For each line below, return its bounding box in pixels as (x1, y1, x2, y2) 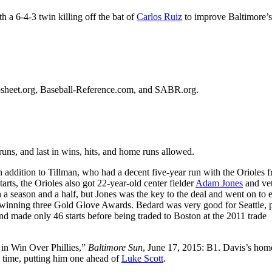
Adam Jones (195, 177, 243, 188)
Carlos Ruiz (137, 11, 182, 22)
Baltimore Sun (88, 242, 143, 253)
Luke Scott (121, 253, 163, 263)
